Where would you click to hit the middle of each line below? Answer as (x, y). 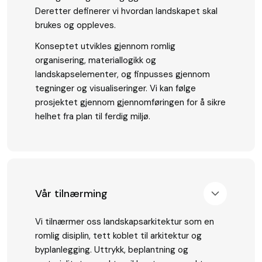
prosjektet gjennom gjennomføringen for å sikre (130, 102)
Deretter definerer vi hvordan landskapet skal (126, 11)
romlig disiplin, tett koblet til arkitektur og (118, 236)
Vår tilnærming (71, 193)
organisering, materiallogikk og (96, 60)
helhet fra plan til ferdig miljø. (93, 116)
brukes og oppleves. (75, 25)
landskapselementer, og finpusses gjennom (123, 74)
